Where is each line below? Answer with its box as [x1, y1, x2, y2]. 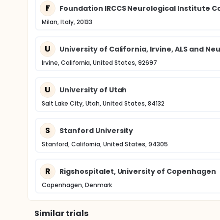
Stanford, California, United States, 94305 [42, 140, 168, 148]
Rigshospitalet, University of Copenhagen [59, 166, 216, 176]
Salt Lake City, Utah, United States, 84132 [42, 99, 165, 108]
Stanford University [59, 125, 134, 136]
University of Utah [59, 84, 127, 95]
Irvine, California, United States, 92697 [42, 58, 157, 67]
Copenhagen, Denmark [42, 181, 112, 189]
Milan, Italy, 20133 [42, 18, 93, 26]
